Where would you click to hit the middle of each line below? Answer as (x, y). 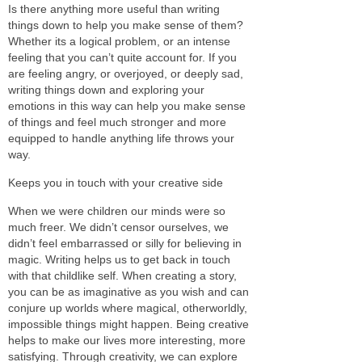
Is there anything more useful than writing (114, 8)
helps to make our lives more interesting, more (127, 340)
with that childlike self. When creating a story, (122, 275)
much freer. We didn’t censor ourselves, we (118, 227)
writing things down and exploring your (106, 89)
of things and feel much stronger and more (117, 122)
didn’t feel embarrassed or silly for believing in (125, 243)
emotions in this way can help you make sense (127, 105)
